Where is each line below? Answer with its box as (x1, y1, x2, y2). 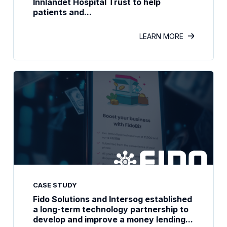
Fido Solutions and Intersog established (33, 194, 192, 204)
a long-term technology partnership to (33, 204, 188, 214)
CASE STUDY (33, 181, 77, 189)
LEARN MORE (139, 32, 183, 41)
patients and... (33, 7, 92, 17)
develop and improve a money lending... (33, 214, 193, 224)
